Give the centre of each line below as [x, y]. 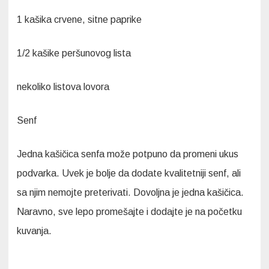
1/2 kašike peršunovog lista [74, 53]
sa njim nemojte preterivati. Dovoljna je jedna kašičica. [130, 193]
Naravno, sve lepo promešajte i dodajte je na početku [129, 212]
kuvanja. [34, 231]
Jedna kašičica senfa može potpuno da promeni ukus [128, 154]
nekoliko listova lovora [63, 87]
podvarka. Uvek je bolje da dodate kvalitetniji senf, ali [129, 174]
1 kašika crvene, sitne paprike [79, 20]
